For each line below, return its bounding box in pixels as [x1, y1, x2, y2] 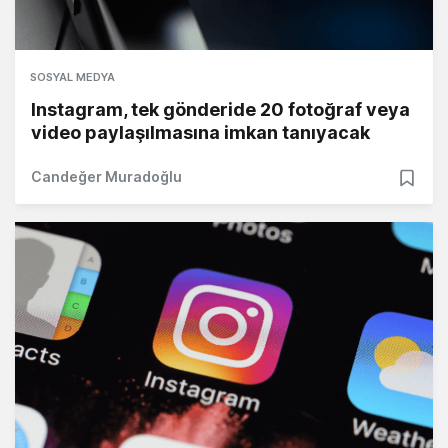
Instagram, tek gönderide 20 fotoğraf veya [31, 99, 410, 121]
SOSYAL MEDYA [30, 70, 115, 85]
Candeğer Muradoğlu [31, 168, 182, 186]
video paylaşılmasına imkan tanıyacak [31, 122, 370, 144]
